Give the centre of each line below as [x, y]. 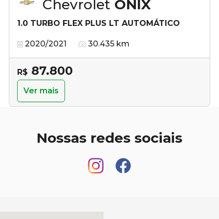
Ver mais [41, 90]
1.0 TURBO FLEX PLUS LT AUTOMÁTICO [99, 23]
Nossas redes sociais [109, 138]
